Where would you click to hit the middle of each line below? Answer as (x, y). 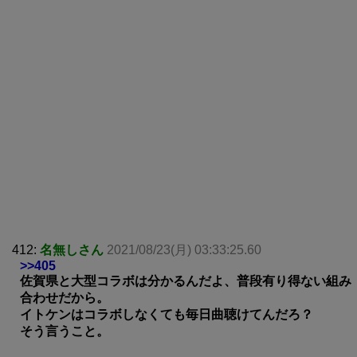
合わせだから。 (65, 297)
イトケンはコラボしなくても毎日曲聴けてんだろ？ (167, 314)
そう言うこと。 (65, 331)
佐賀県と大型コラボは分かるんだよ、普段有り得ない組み (186, 280)
